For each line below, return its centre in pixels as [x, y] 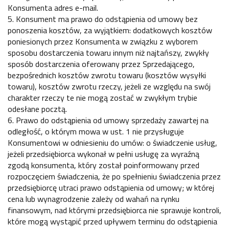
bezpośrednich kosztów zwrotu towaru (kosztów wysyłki [107, 75]
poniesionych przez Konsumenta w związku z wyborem [103, 41]
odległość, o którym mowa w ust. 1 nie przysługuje [96, 131]
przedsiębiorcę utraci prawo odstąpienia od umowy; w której [111, 187]
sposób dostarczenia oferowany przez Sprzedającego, [101, 64]
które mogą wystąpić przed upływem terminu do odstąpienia [112, 221]
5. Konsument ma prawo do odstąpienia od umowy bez [103, 19]
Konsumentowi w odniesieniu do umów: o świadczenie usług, [112, 142]
